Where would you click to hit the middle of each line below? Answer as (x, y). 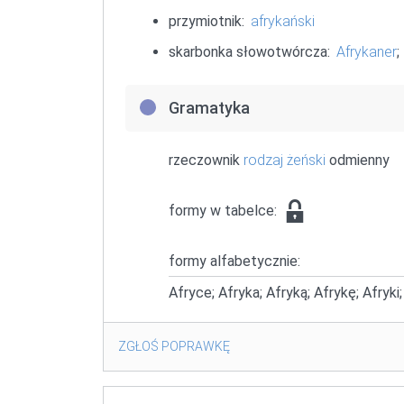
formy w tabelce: (225, 211)
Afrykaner (367, 52)
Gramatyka (209, 108)
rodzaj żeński (285, 161)
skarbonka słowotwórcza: (249, 52)
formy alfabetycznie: (234, 262)
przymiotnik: (207, 22)
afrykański (283, 22)
